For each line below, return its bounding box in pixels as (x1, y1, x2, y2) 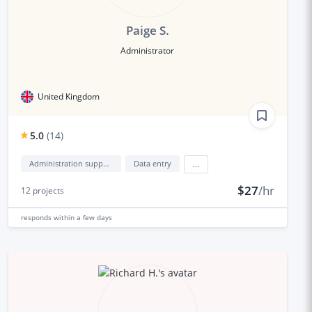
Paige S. (125, 22, 169, 38)
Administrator (120, 44, 175, 56)
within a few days (53, 212, 112, 222)
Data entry (133, 157, 171, 169)
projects (30, 184, 64, 196)
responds (20, 212, 54, 222)
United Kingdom (37, 90, 100, 102)
